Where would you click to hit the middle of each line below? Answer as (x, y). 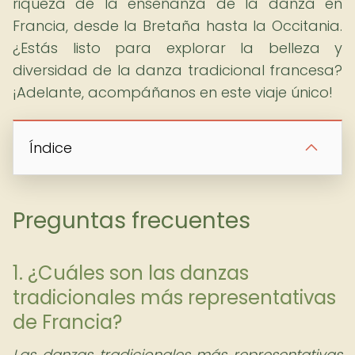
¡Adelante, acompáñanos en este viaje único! (173, 92)
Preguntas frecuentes (132, 221)
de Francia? (67, 322)
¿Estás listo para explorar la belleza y (177, 48)
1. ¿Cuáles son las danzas (131, 273)
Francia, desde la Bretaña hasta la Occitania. (177, 26)
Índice (51, 148)
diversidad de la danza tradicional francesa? (177, 70)
